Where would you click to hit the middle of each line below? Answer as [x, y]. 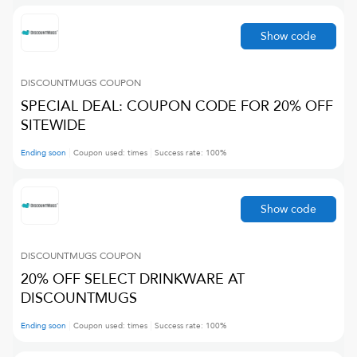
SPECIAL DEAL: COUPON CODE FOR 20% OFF [177, 106]
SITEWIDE [53, 126]
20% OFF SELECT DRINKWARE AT [133, 279]
